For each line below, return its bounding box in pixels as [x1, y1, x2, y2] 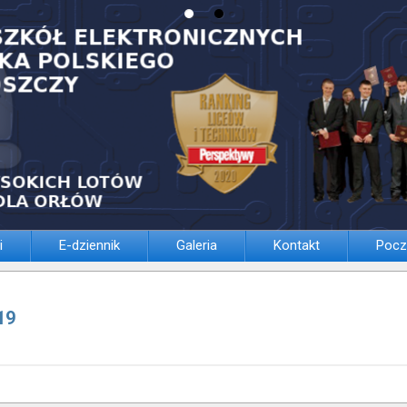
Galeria [176, 237, 217, 253]
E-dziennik [59, 237, 120, 253]
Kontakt [273, 237, 320, 253]
